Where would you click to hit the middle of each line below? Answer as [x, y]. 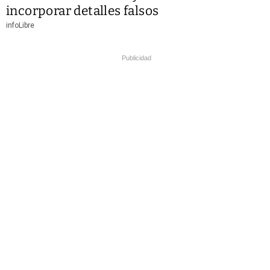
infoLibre [20, 26]
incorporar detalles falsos [83, 11]
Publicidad [137, 58]
